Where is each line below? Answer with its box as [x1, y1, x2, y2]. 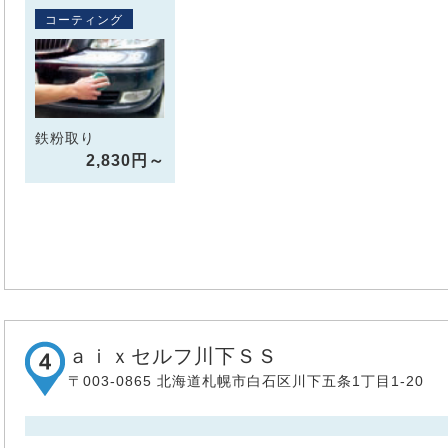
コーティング [45, 12, 123, 27]
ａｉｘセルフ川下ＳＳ [68, 344, 278, 367]
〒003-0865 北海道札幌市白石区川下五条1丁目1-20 [68, 372, 424, 389]
